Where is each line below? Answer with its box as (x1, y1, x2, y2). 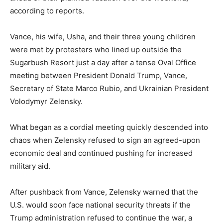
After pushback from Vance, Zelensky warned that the (10, 187, 198, 197)
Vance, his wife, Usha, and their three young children (10, 32, 196, 41)
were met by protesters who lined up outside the (10, 45, 182, 54)
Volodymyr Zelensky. (10, 97, 83, 106)
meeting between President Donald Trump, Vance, (10, 71, 187, 80)
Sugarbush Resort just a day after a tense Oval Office (10, 58, 196, 67)
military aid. (10, 161, 50, 171)
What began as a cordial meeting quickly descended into (10, 122, 208, 132)
